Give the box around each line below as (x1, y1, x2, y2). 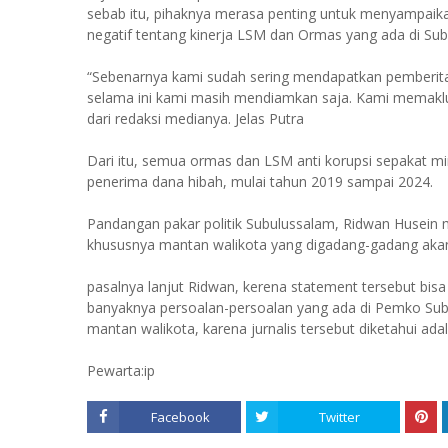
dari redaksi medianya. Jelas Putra (87, 109, 304, 128)
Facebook (150, 408, 210, 426)
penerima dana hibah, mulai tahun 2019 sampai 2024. (87, 172, 433, 191)
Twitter (318, 408, 360, 426)
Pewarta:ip (87, 361, 155, 380)
